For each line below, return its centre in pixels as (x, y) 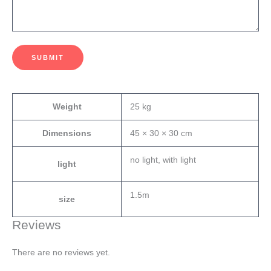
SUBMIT (48, 57)
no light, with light (163, 160)
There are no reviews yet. (61, 253)
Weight (67, 107)
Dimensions (67, 134)
